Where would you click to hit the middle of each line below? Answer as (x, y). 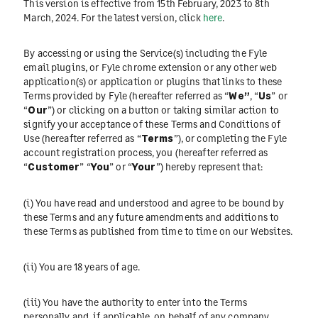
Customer (54, 167)
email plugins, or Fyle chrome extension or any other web (150, 67)
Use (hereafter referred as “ (82, 138)
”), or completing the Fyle (230, 138)
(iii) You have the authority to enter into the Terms (136, 302)
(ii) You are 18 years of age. (82, 266)
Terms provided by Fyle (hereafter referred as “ (126, 96)
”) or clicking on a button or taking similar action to (163, 110)
